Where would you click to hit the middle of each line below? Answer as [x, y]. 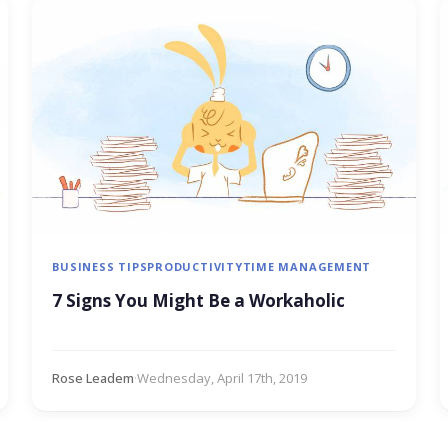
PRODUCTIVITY [195, 267]
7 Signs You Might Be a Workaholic [199, 301]
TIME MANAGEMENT [307, 267]
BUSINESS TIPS [100, 267]
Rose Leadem [93, 378]
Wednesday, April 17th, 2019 [222, 378]
